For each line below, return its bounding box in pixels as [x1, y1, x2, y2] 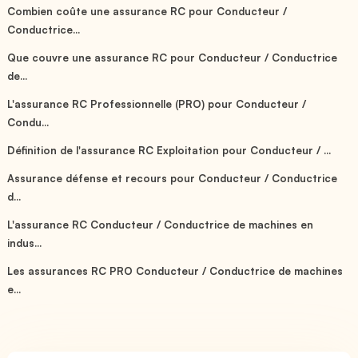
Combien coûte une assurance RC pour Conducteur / [7, 4, 288, 18]
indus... [7, 236, 42, 249]
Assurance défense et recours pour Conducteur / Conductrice [7, 171, 338, 185]
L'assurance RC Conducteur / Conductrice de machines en [7, 217, 314, 231]
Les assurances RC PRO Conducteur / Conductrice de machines [7, 264, 344, 277]
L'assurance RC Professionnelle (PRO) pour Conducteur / [7, 97, 307, 110]
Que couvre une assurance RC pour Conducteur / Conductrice [7, 50, 338, 64]
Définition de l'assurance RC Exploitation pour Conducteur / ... [7, 143, 332, 157]
